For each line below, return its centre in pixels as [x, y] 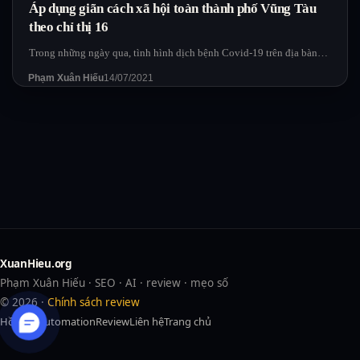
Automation [67, 321]
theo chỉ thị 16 [69, 27]
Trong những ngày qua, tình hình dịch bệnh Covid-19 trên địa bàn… [178, 52]
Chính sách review [94, 302]
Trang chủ [188, 321]
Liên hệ [147, 321]
